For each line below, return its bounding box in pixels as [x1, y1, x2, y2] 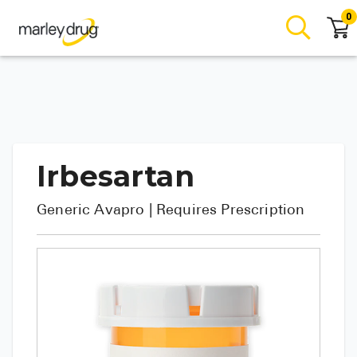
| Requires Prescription [148, 203, 305, 218]
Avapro [94, 203, 145, 218]
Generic [37, 203, 95, 218]
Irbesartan [37, 159, 194, 194]
